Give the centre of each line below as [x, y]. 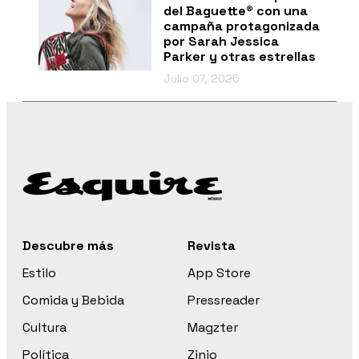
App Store [219, 272]
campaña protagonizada [241, 26]
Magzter [213, 327]
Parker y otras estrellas [239, 56]
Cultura [44, 327]
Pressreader [224, 300]
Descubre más [68, 245]
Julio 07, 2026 [201, 78]
